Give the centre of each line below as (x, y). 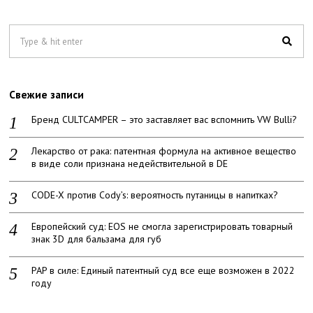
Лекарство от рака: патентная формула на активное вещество (164, 151)
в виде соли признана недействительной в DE (130, 164)
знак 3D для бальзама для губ (97, 239)
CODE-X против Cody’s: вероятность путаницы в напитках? (155, 195)
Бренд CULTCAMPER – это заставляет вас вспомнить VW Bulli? (165, 120)
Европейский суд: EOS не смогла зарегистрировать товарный (162, 227)
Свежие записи (47, 94)
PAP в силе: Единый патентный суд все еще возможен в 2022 (163, 271)
